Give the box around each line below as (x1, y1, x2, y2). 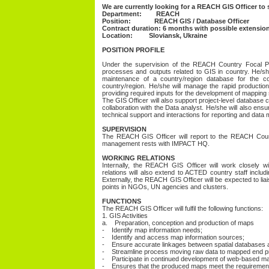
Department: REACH (102, 10, 180, 18)
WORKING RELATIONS (102, 154, 175, 162)
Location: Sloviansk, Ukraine (102, 32, 207, 40)
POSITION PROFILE (102, 46, 165, 54)
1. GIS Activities (102, 212, 148, 220)
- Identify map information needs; (102, 226, 202, 234)
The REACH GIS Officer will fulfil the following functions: (102, 205, 263, 213)
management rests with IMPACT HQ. (102, 140, 210, 148)
